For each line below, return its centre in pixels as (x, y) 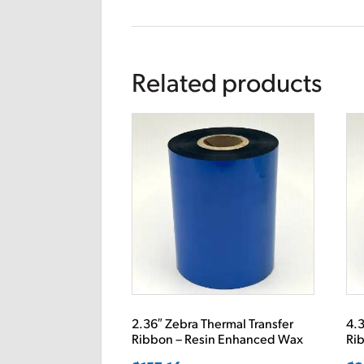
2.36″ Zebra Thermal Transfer (213, 325)
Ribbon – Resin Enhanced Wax (218, 341)
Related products (227, 85)
